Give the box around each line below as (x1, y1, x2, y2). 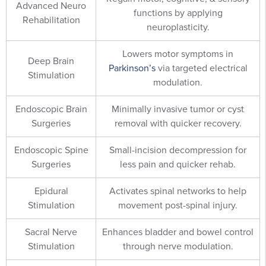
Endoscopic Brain (15, 103, 87, 115)
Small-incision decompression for (109, 144, 246, 156)
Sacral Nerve (25, 226, 77, 238)
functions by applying (133, 7, 223, 19)
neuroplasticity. (146, 21, 210, 33)
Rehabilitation (22, 14, 80, 26)
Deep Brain (28, 55, 74, 67)
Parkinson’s (108, 62, 156, 74)
